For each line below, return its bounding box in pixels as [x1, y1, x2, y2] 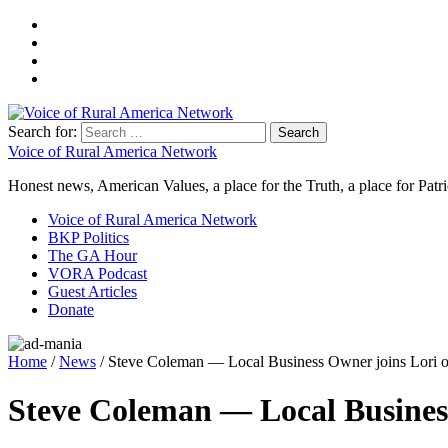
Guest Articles [48, 283, 137, 300]
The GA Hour [48, 247, 137, 264]
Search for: [8, 123, 77, 140]
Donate [48, 301, 94, 318]
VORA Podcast [48, 265, 147, 282]
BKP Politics [48, 229, 129, 246]
